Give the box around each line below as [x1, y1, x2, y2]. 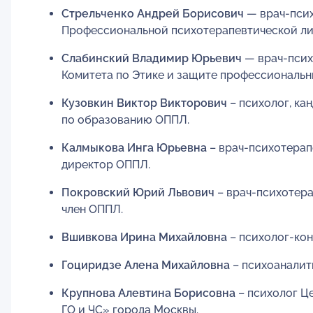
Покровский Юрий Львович [61, 185, 214, 199]
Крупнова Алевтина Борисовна [61, 286, 235, 300]
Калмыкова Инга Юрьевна [61, 140, 207, 154]
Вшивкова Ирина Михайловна [61, 230, 230, 244]
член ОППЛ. [61, 202, 123, 216]
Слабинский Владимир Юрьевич [61, 51, 242, 65]
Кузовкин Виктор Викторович [61, 96, 230, 110]
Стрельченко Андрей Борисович [61, 6, 244, 20]
